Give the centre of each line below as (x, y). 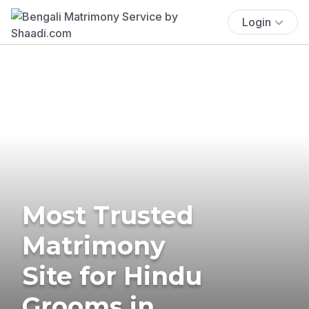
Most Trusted (108, 215)
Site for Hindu (112, 276)
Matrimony (94, 245)
